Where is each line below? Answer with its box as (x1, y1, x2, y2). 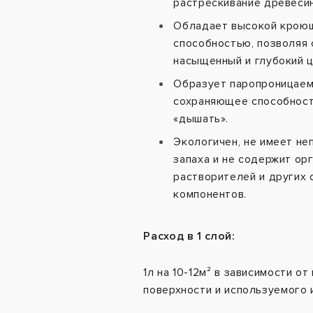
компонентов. (173, 187, 247, 202)
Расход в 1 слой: (143, 229, 235, 244)
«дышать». (173, 112, 229, 126)
